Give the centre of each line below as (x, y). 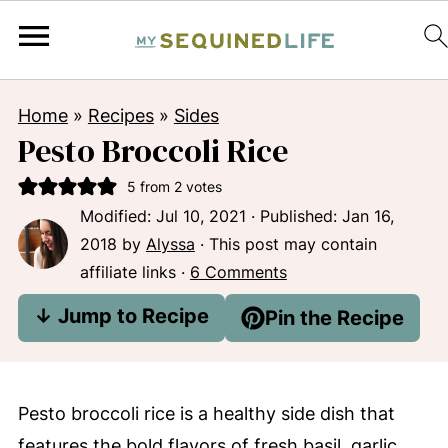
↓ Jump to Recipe (121, 315)
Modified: (117, 216)
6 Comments (238, 272)
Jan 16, (367, 216)
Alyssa (170, 244)
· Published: (293, 216)
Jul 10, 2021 (200, 216)
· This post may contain (285, 244)
